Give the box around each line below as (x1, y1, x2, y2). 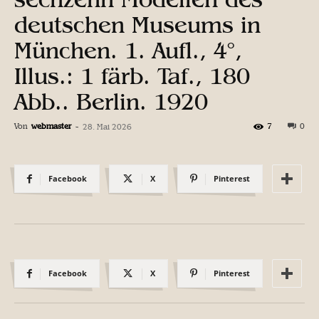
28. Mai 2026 (83, 122, 132, 132)
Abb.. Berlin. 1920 (14, 88, 208, 115)
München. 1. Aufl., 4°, (14, 36, 242, 64)
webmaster (31, 121, 71, 131)
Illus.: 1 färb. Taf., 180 (14, 62, 250, 90)
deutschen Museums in (14, 11, 261, 38)
